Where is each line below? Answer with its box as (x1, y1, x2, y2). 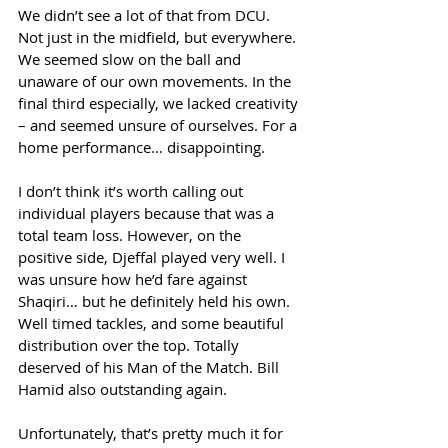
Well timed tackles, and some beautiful (18, 313, 288, 333)
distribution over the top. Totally (18, 335, 243, 355)
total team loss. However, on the (18, 225, 245, 245)
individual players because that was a (18, 203, 278, 223)
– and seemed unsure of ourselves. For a (18, 115, 301, 135)
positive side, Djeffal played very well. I (18, 247, 289, 267)
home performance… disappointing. (18, 137, 269, 157)
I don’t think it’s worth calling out (18, 181, 247, 201)
